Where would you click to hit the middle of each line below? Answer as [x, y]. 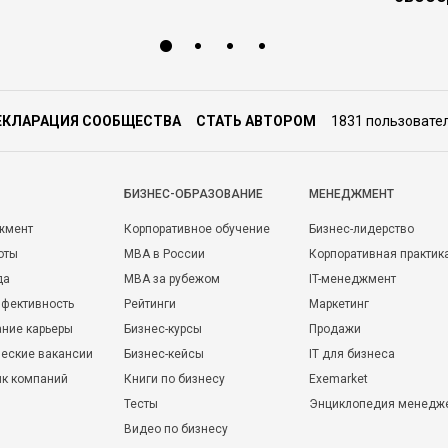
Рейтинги [150, 304]
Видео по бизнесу [176, 429]
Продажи [335, 329]
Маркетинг [339, 304]
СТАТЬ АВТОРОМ [256, 121]
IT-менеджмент [352, 279]
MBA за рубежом [172, 279]
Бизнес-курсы [163, 329]
